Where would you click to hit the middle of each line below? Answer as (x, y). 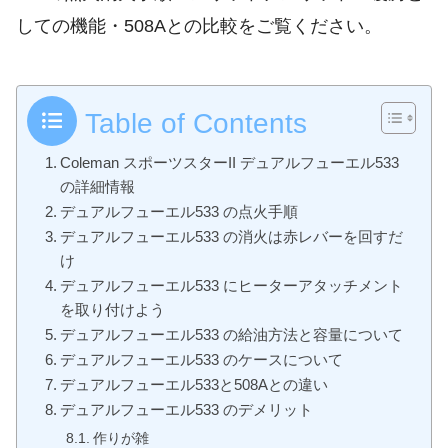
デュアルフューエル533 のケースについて (202, 359)
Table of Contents (196, 123)
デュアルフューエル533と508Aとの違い (194, 384)
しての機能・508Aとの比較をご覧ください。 (199, 26)
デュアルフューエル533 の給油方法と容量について (232, 334)
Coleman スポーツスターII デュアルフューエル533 (230, 162)
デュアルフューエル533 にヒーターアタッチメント (232, 285)
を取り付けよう (113, 309)
